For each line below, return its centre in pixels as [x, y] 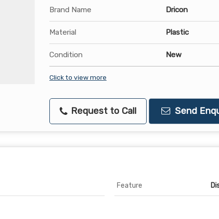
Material [63, 32]
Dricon [177, 10]
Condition [66, 55]
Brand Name [70, 10]
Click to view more [78, 77]
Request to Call [102, 111]
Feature [130, 186]
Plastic [177, 32]
